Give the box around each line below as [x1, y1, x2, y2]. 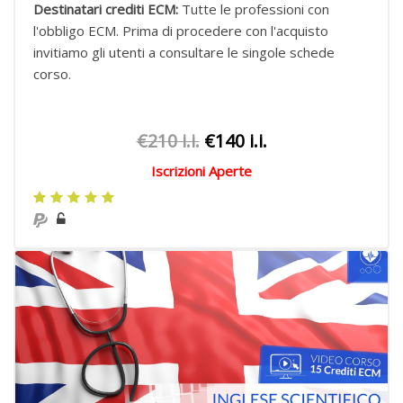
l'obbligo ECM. [33, 22, 122, 40]
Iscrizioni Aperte [151, 162, 252, 180]
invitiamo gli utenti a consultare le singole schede [33, 43, 335, 61]
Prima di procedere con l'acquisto [122, 22, 328, 40]
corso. [33, 65, 71, 83]
